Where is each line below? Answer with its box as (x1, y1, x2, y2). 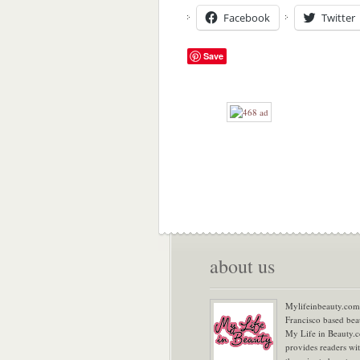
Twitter (321, 10, 355, 25)
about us (210, 252, 275, 279)
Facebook (223, 10, 270, 25)
